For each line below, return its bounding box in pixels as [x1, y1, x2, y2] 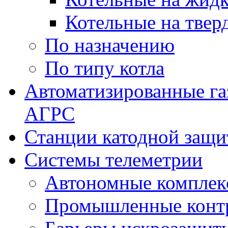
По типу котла [45, 57, 164, 79]
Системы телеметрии [24, 149, 203, 170]
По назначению [45, 34, 175, 56]
